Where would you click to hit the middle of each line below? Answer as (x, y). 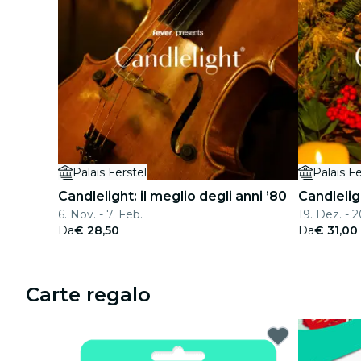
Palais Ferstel (110, 172)
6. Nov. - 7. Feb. (100, 214)
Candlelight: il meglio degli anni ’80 (172, 196)
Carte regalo (88, 295)
